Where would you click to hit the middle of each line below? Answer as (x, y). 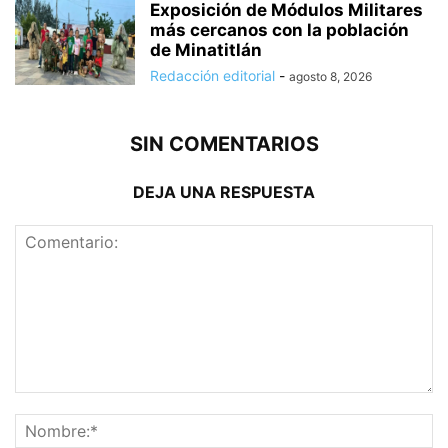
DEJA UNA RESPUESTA (224, 191)
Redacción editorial (212, 75)
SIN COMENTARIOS (224, 143)
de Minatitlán (206, 49)
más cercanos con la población (279, 29)
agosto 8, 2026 (330, 76)
